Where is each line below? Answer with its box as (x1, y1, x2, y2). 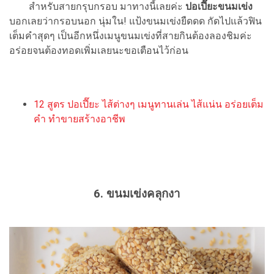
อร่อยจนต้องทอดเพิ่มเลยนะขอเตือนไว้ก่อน (9, 45, 188, 57)
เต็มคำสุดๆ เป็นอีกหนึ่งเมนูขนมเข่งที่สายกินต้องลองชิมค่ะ (9, 30, 252, 42)
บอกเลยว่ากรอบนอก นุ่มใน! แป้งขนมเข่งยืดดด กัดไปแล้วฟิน (9, 15, 262, 28)
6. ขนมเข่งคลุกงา (94, 187, 180, 201)
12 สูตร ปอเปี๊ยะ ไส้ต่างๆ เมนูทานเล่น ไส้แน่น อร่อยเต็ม (34, 98, 264, 111)
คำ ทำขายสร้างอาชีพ (34, 113, 125, 125)
